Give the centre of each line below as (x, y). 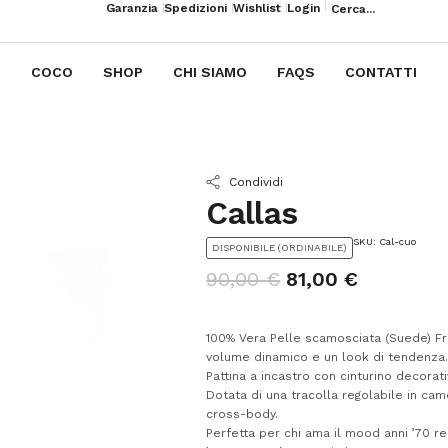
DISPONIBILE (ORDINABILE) (280, 247)
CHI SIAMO (210, 71)
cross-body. (242, 413)
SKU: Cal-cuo (385, 241)
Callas (252, 212)
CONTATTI (381, 71)
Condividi (255, 181)
